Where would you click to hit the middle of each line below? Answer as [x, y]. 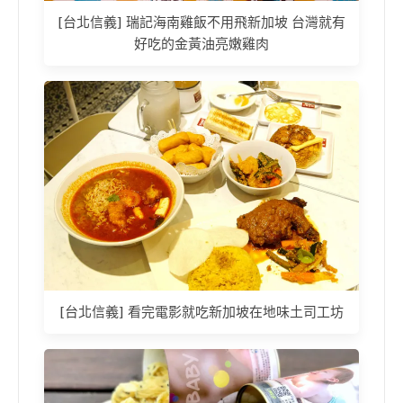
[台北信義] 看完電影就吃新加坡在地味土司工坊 [201, 312]
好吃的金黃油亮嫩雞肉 [201, 45]
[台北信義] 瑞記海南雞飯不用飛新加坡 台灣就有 [201, 23]
